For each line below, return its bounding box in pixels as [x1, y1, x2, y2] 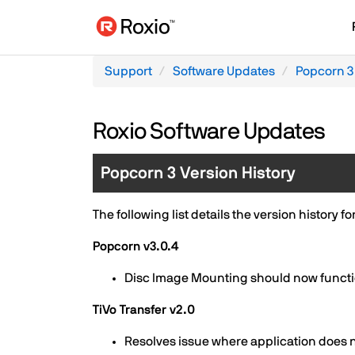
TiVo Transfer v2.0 [93, 303, 195, 316]
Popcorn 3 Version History [101, 165, 296, 181]
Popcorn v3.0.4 [93, 240, 178, 253]
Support [105, 65, 152, 78]
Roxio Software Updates [93, 120, 326, 143]
